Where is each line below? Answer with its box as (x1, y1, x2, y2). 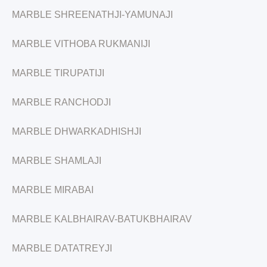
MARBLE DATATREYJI (12, 243, 112, 253)
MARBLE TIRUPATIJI (12, 68, 104, 78)
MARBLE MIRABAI (12, 185, 94, 195)
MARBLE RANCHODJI (12, 97, 111, 107)
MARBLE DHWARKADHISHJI (12, 126, 141, 136)
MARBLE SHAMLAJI (12, 156, 101, 166)
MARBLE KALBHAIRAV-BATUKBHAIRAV (12, 214, 192, 224)
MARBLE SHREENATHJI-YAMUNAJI (12, 10, 173, 20)
